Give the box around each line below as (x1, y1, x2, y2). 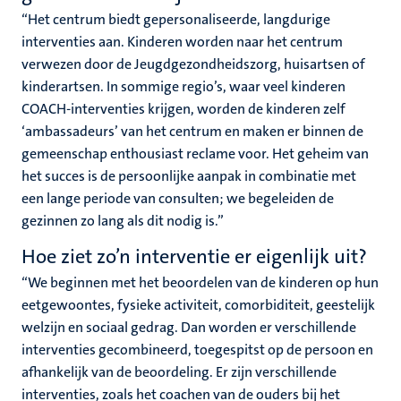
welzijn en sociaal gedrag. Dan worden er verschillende (21, 318, 356, 337)
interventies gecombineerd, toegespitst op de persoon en (21, 340, 373, 359)
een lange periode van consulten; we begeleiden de (21, 189, 334, 208)
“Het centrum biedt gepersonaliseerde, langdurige (21, 10, 330, 29)
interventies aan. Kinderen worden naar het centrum (21, 32, 343, 51)
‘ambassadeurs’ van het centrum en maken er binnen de (21, 122, 363, 141)
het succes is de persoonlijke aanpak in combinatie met (21, 166, 356, 185)
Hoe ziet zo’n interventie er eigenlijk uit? (21, 243, 367, 269)
